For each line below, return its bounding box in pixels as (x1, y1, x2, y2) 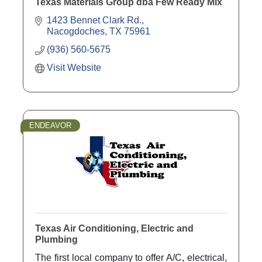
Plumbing (35, 234, 78, 244)
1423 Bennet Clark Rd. (47, 15, 142, 25)
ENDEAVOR (29, 120, 71, 130)
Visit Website (47, 62, 101, 73)
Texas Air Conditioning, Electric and (35, 223, 194, 233)
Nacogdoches (47, 26, 105, 36)
